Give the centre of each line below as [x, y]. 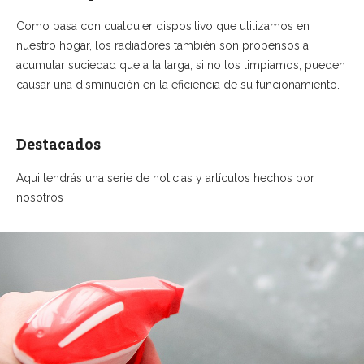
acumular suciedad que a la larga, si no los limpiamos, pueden [181, 65]
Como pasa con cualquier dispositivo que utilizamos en [163, 26]
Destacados [58, 143]
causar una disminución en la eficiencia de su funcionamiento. [178, 85]
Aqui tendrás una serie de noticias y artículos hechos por [165, 178]
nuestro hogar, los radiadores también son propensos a [162, 46]
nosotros [40, 197]
